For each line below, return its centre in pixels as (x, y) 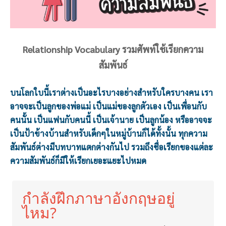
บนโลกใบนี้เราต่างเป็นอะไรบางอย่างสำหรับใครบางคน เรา (111, 92)
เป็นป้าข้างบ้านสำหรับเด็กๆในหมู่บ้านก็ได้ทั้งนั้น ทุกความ (109, 133)
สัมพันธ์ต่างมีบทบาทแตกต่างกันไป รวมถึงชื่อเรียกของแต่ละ (111, 147)
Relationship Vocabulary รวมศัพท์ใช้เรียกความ (113, 49)
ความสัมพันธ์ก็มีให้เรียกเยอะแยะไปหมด (78, 160)
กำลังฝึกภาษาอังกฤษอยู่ (99, 198)
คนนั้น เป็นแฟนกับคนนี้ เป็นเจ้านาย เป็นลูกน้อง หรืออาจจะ (111, 120)
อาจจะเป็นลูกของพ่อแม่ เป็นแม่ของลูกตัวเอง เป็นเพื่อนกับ (108, 106)
